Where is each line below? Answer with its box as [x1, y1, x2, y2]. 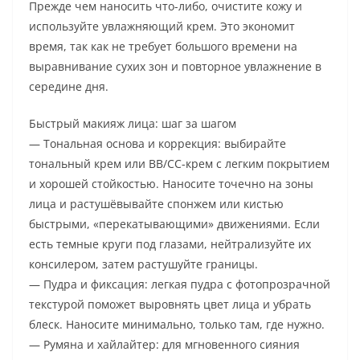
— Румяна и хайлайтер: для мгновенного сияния [29, 337, 300, 353]
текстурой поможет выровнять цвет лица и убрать [29, 297, 311, 313]
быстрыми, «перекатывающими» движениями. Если [29, 216, 320, 232]
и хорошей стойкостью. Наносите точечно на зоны [29, 176, 313, 192]
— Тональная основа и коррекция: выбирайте [29, 136, 286, 152]
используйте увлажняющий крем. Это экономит [29, 18, 295, 35]
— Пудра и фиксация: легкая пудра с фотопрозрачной [29, 276, 330, 292]
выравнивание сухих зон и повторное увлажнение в [29, 59, 321, 75]
